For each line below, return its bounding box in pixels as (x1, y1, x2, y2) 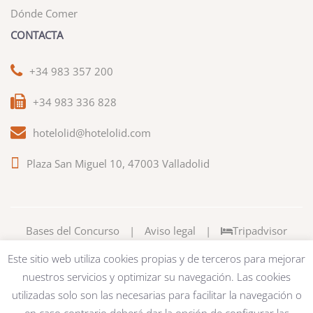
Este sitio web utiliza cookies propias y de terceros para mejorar (8, 252, 305, 266)
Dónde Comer (10, 6, 78, 21)
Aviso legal (145, 224, 196, 238)
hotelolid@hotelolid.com (33, 126, 151, 140)
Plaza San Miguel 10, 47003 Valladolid (27, 156, 210, 171)
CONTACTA (10, 28, 63, 43)
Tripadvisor (233, 224, 287, 238)
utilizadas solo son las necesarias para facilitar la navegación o (11, 288, 302, 303)
